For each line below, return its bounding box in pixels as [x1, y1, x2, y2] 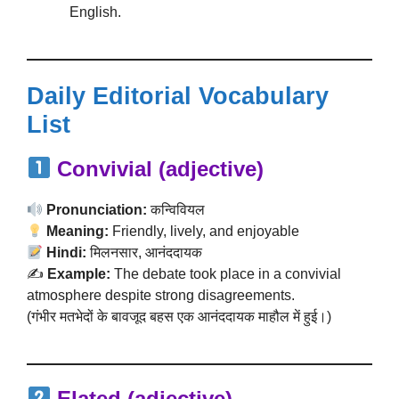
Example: [47, 266, 110, 281]
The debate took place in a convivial [110, 266, 341, 281]
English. [69, 4, 121, 20]
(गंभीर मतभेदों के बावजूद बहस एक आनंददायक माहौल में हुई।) [27, 309, 331, 324]
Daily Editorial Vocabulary [27, 83, 329, 110]
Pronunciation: [46, 202, 148, 217]
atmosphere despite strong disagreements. [27, 288, 295, 303]
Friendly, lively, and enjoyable [109, 224, 300, 239]
